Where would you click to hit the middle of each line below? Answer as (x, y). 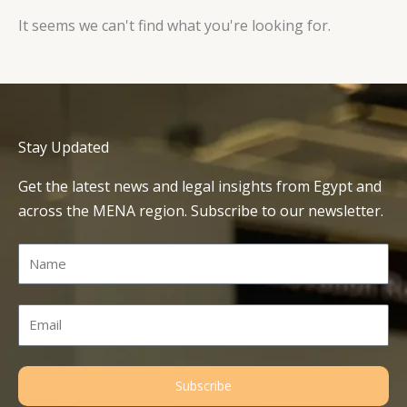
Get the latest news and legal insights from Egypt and (200, 186)
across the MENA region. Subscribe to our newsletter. (201, 211)
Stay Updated (64, 147)
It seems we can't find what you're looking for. (174, 25)
